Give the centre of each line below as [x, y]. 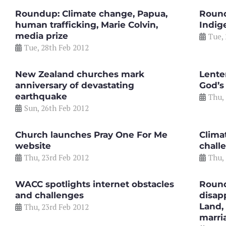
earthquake [41, 96]
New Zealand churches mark [80, 74]
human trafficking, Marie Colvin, [87, 24]
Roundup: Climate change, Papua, [91, 13]
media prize [42, 36]
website [33, 146]
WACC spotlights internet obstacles [95, 184]
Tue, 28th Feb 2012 [56, 47]
